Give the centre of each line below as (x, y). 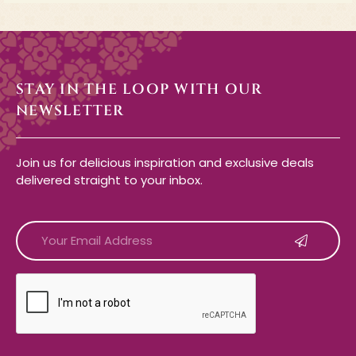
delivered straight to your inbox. (109, 180)
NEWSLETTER (70, 111)
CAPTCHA (48, 279)
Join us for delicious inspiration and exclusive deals (165, 163)
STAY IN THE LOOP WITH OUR (139, 90)
